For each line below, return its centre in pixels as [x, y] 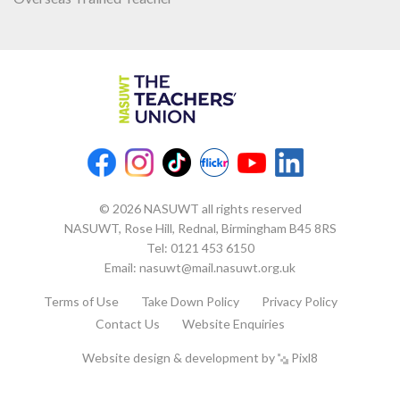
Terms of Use [81, 301]
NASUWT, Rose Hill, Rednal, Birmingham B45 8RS [200, 228]
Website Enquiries [233, 323]
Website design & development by [180, 357]
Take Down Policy [190, 301]
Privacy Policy [299, 301]
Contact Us [128, 323]
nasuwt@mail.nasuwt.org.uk [217, 267]
